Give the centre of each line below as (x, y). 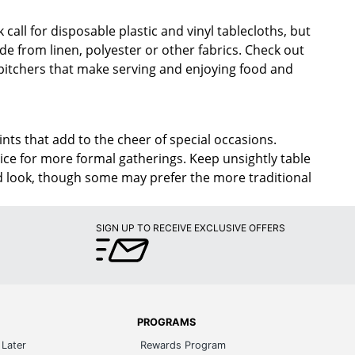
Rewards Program (183, 345)
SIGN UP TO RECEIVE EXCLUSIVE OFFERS (191, 227)
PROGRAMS (166, 322)
